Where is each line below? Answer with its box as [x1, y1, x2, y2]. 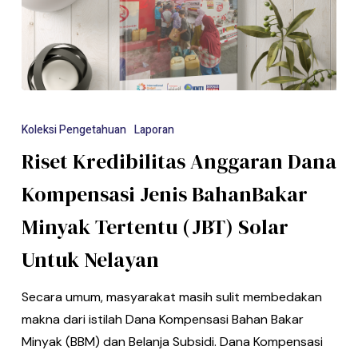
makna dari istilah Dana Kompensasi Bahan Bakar [21, 310, 304, 328]
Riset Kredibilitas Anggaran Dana [21, 146, 336, 176]
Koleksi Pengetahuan [21, 121, 126, 138]
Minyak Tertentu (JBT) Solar [21, 212, 288, 241]
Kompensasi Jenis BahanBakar [21, 179, 308, 209]
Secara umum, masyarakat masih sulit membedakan [21, 288, 322, 305]
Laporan [133, 121, 174, 138]
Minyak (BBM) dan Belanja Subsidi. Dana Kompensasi [21, 332, 323, 350]
